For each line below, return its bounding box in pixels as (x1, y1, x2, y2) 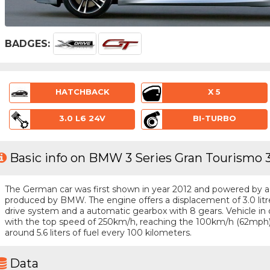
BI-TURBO (192, 113, 236, 123)
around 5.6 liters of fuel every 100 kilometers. (4, 227, 192, 238)
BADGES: (4, 37, 50, 49)
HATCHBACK (55, 87, 110, 97)
